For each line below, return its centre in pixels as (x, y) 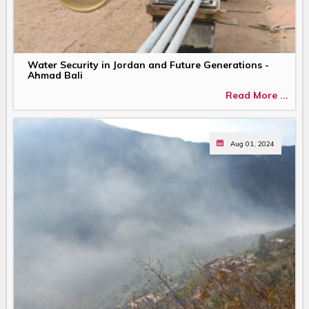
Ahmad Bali (55, 75)
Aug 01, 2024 (252, 143)
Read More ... (257, 96)
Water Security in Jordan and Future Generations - (148, 64)
